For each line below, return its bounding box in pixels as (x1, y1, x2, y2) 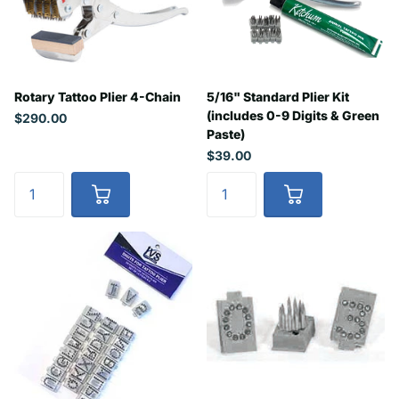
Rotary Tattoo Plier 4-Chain (14, 89, 181, 105)
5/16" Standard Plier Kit (207, 89, 349, 105)
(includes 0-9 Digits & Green (207, 108, 379, 124)
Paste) (207, 126, 245, 142)
